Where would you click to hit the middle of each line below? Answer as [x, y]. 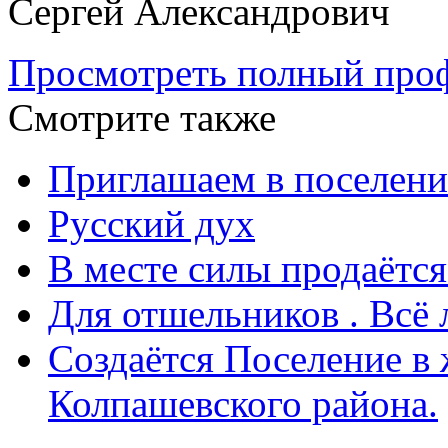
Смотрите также [142, 117]
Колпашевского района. [243, 403]
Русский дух [151, 223]
